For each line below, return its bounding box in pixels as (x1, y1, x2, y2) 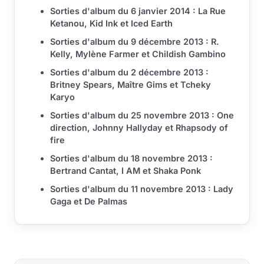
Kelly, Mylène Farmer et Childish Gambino (50, 49, 226, 60)
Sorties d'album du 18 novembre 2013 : (50, 153, 213, 164)
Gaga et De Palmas (50, 196, 127, 207)
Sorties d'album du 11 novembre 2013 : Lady (50, 184, 233, 194)
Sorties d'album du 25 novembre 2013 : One (50, 110, 234, 121)
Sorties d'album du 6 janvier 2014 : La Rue (50, 6, 226, 16)
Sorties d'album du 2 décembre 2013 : (50, 67, 209, 78)
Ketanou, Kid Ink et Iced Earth (50, 18, 173, 29)
